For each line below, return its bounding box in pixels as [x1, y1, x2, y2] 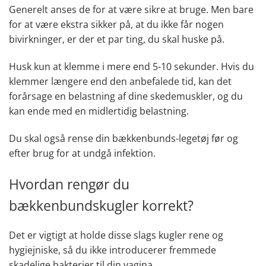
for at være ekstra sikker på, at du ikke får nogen [9, 18, 224, 31]
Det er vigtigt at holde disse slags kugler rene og [9, 229, 223, 242]
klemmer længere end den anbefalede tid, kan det [9, 75, 232, 88]
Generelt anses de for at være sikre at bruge [9, 3, 206, 17]
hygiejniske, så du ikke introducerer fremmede [9, 243, 216, 257]
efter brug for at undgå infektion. [9, 146, 156, 160]
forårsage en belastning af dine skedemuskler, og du [9, 90, 243, 103]
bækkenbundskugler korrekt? [9, 195, 194, 215]
